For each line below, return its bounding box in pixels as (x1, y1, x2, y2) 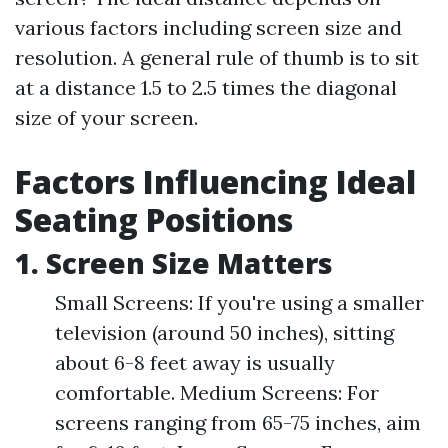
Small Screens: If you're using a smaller (55, 290, 424, 315)
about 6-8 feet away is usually (55, 350, 335, 375)
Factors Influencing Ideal (15, 160, 416, 203)
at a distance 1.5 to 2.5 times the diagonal (15, 75, 397, 100)
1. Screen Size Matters (15, 244, 333, 282)
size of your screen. (15, 105, 198, 130)
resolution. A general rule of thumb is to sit (15, 45, 419, 70)
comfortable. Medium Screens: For (55, 380, 379, 405)
